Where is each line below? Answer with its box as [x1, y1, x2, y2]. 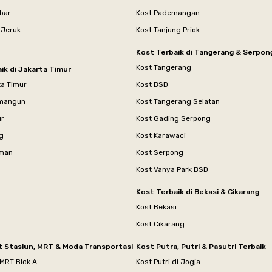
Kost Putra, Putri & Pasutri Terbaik [136, 242, 266, 251]
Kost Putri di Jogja [136, 257, 200, 266]
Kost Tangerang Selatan [136, 97, 220, 106]
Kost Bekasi [136, 202, 177, 211]
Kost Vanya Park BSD [136, 165, 208, 174]
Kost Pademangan [136, 8, 200, 17]
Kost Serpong [136, 148, 183, 157]
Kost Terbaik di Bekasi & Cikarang [136, 187, 259, 196]
